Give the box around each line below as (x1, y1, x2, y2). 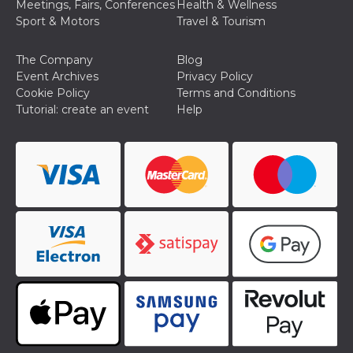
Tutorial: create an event (16, 102, 149, 117)
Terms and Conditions (176, 86, 295, 101)
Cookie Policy (16, 86, 90, 101)
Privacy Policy (176, 69, 253, 84)
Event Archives (16, 69, 98, 84)
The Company (16, 53, 93, 68)
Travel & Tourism (176, 14, 266, 29)
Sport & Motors (16, 14, 99, 29)
